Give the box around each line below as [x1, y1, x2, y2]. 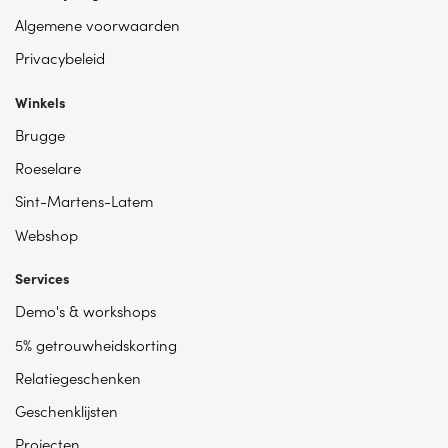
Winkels [15, 91, 66, 112]
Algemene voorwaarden [15, 13, 180, 35]
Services [15, 268, 70, 288]
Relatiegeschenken [15, 366, 141, 388]
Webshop [15, 223, 78, 245]
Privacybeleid [15, 47, 105, 68]
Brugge [15, 123, 65, 145]
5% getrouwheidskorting [15, 333, 177, 355]
